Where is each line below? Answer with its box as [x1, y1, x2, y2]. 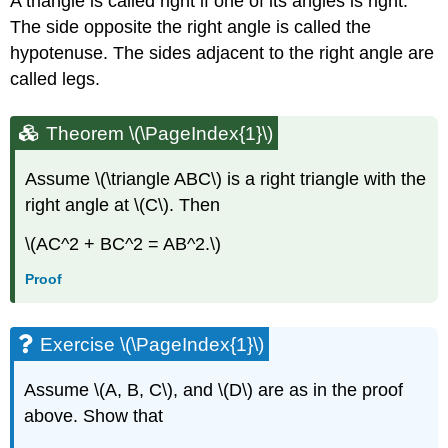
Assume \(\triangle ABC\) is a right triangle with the [25, 168, 427, 189]
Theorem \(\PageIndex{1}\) [46, 122, 274, 144]
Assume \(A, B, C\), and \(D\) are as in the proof [24, 380, 404, 401]
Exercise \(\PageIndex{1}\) [40, 334, 265, 356]
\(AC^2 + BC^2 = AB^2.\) [25, 233, 222, 254]
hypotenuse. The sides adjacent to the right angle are [10, 42, 435, 63]
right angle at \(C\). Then [25, 194, 221, 215]
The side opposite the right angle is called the [10, 16, 372, 37]
